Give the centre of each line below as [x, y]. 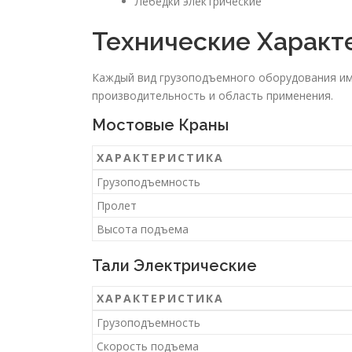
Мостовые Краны [160, 125]
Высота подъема [143, 229]
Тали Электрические [174, 266]
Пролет [117, 206]
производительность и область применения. [213, 96]
